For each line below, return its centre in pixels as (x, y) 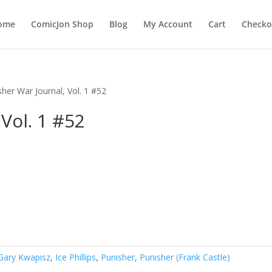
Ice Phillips (76, 257)
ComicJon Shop (62, 24)
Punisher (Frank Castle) (185, 257)
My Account (168, 24)
